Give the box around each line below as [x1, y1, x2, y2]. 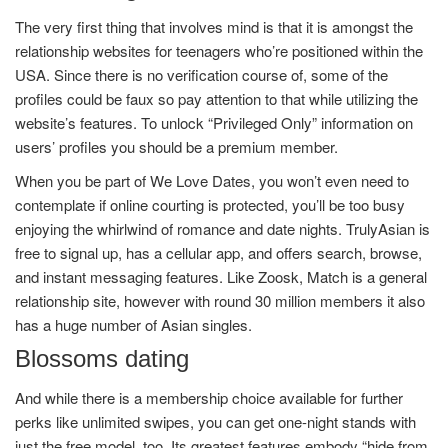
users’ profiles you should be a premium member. [15, 136, 338, 157]
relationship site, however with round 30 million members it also [15, 290, 425, 311]
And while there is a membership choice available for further [15, 387, 403, 408]
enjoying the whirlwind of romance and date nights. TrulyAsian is [15, 218, 430, 239]
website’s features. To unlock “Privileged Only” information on [15, 112, 413, 133]
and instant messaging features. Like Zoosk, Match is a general [15, 266, 427, 287]
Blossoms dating [15, 345, 189, 372]
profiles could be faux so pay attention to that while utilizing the [15, 88, 418, 109]
